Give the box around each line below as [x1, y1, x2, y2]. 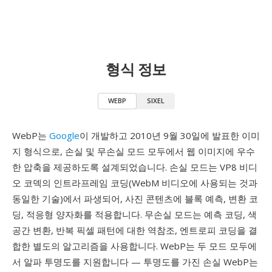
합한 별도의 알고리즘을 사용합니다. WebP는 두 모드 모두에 [12, 240, 257, 252]
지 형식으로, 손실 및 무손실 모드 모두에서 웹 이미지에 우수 [12, 145, 255, 157]
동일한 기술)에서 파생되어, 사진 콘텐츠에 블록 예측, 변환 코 [12, 192, 258, 205]
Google [49, 129, 80, 141]
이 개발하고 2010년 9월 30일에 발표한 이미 [80, 129, 260, 141]
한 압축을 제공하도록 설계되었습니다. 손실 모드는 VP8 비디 [12, 161, 257, 173]
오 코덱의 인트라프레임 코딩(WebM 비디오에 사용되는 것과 [12, 177, 257, 189]
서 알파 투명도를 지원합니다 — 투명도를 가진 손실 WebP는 [12, 256, 258, 268]
